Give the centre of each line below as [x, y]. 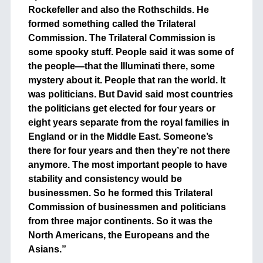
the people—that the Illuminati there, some [121, 66]
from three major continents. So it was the [120, 221]
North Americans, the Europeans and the [119, 235]
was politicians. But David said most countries [130, 95]
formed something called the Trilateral [112, 24]
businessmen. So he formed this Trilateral [120, 193]
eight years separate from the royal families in [129, 123]
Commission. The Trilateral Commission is [122, 38]
